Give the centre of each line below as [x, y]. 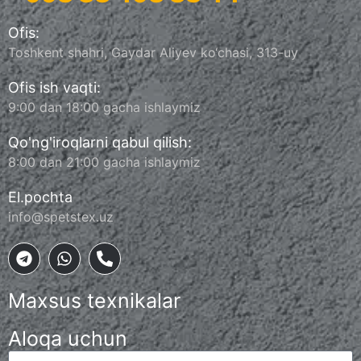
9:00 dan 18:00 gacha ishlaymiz [104, 108]
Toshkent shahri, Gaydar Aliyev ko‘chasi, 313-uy [153, 53]
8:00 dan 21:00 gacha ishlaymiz [104, 162]
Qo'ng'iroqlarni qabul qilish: [100, 143]
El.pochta [40, 197]
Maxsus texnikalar [94, 301]
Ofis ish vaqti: [54, 88]
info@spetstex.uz [61, 217]
